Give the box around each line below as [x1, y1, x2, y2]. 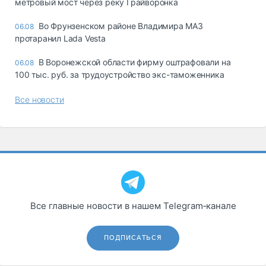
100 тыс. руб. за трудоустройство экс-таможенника [15, 69, 224, 80]
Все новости [15, 94, 64, 104]
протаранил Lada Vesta [15, 33, 106, 43]
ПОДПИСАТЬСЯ [104, 233, 162, 242]
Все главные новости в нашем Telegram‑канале [30, 199, 236, 211]
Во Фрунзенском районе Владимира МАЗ [38, 20, 203, 31]
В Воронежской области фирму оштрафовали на [38, 56, 231, 67]
